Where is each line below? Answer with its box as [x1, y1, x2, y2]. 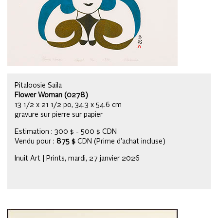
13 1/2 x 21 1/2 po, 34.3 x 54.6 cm [15, 101, 122, 109]
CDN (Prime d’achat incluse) [75, 138, 165, 145]
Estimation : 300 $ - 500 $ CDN [15, 128, 117, 135]
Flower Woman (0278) [15, 91, 88, 99]
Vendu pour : [15, 138, 56, 145]
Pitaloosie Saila [15, 82, 62, 89]
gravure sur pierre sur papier [15, 111, 103, 118]
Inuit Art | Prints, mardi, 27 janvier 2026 [15, 155, 140, 162]
